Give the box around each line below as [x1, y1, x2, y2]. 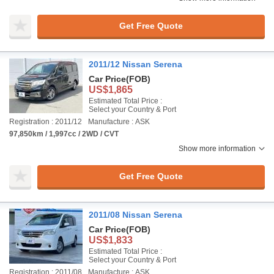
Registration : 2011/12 [9, 117, 82, 126]
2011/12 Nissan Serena [89, 59, 182, 69]
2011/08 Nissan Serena [89, 210, 182, 220]
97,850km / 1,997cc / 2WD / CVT [9, 130, 119, 138]
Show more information [179, 144, 256, 153]
